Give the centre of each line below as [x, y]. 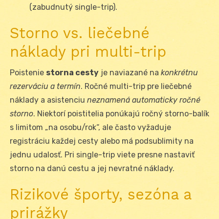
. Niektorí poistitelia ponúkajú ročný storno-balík [121, 114]
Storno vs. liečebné [80, 33]
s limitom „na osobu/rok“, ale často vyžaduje [90, 128]
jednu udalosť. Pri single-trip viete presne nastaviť [102, 155]
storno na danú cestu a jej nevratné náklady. [92, 169]
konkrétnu [179, 73]
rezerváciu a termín [45, 87]
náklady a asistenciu [48, 100]
